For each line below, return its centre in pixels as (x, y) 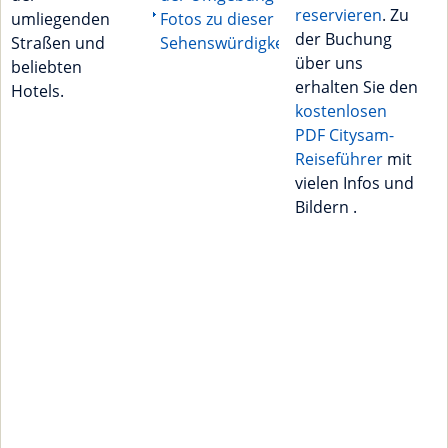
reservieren (338, 15)
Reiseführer (338, 159)
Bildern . (325, 207)
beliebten (46, 67)
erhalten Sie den (356, 87)
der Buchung (343, 39)
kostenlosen (340, 111)
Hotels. (37, 91)
